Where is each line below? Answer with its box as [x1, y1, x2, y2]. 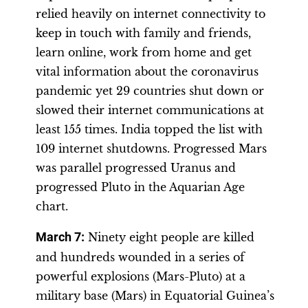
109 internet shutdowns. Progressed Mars [36, 142, 267, 155]
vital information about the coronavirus [36, 65, 258, 78]
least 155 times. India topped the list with [36, 122, 263, 136]
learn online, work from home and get [36, 45, 252, 59]
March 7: [36, 230, 85, 244]
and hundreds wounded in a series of [36, 250, 245, 264]
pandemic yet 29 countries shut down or [36, 84, 264, 98]
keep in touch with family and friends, [36, 26, 251, 40]
